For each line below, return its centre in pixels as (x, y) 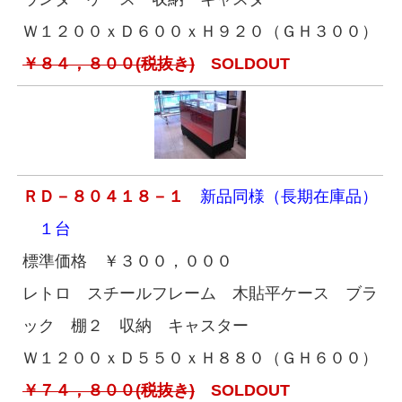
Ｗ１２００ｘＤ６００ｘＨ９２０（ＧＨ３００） (200, 31)
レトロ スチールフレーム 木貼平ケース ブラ (200, 293)
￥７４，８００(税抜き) (109, 390)
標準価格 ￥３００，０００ (127, 261)
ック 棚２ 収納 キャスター (135, 326)
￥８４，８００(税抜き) (109, 64)
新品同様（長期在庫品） (281, 197)
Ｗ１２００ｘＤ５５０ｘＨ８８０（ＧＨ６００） (200, 358)
